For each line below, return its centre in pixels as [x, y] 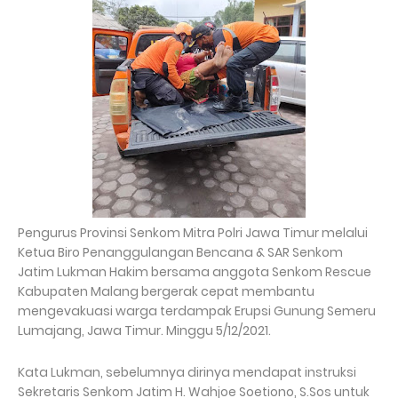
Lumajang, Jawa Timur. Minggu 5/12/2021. [146, 331]
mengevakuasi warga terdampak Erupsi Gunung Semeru [198, 311]
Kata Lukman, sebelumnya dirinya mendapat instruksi [187, 373]
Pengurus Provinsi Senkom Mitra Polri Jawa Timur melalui [194, 233]
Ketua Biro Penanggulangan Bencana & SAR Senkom [180, 253]
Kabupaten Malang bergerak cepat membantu [166, 292]
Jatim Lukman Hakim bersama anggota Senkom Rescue [195, 272]
